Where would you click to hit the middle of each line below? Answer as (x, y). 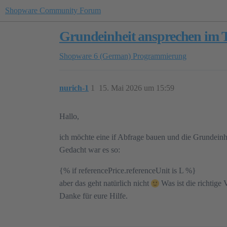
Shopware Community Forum (53, 10)
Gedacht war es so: (90, 150)
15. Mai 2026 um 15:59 (137, 88)
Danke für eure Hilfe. (93, 196)
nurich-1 (74, 88)
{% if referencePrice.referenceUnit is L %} (128, 171)
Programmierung (160, 56)
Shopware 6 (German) (95, 56)
